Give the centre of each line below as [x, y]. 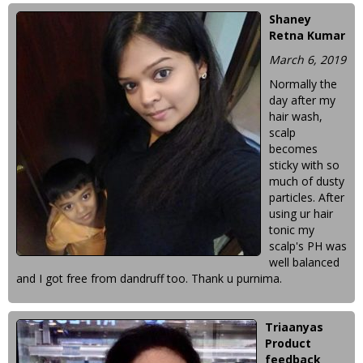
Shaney [290, 19]
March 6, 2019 [307, 60]
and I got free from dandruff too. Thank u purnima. [149, 278]
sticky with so [304, 165]
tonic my [292, 230]
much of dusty [307, 181]
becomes [293, 149]
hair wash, [296, 116]
